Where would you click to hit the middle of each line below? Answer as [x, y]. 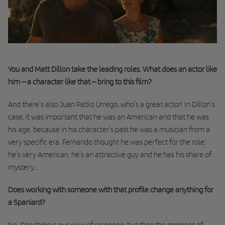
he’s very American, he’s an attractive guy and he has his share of [110, 154]
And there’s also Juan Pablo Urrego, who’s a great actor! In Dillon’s [111, 104]
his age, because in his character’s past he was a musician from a [109, 129]
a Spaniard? [27, 202]
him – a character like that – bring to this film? [80, 81]
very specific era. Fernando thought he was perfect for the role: [107, 142]
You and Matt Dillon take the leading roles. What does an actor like [113, 69]
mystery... [23, 167]
